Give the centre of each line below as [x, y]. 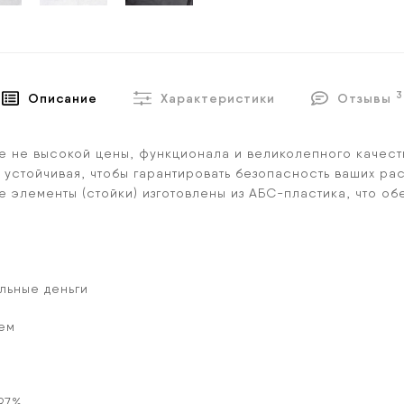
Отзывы [367, 98]
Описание [62, 98]
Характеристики [218, 98]
